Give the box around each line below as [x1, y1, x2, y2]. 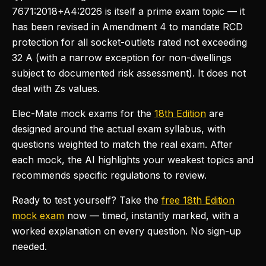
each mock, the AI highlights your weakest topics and [12, 154, 254, 166]
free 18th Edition [161, 194, 235, 206]
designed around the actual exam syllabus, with [12, 123, 226, 135]
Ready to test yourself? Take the [12, 194, 159, 206]
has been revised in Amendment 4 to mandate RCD [12, 21, 243, 33]
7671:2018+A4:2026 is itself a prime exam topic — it [12, 5, 245, 17]
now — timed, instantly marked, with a [67, 210, 239, 221]
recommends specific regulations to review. [12, 169, 207, 181]
